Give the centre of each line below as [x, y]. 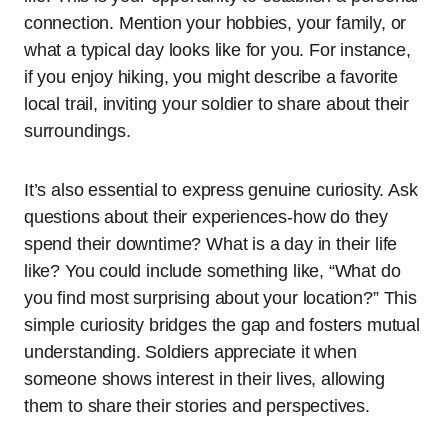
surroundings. [77, 131]
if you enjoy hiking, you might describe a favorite [211, 77]
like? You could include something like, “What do [212, 271]
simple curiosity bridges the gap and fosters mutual [222, 325]
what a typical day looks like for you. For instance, [217, 50]
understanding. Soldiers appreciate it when [190, 352]
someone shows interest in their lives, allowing [204, 379]
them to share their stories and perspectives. [197, 406]
